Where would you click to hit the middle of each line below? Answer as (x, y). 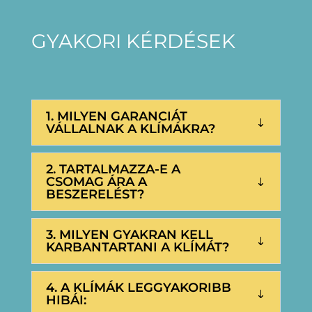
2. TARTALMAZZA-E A (113, 169)
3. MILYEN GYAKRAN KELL (129, 234)
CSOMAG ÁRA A (96, 181)
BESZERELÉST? (95, 194)
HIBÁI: (66, 300)
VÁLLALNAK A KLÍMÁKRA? (130, 128)
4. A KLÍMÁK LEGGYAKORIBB (138, 287)
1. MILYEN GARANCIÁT (116, 116)
